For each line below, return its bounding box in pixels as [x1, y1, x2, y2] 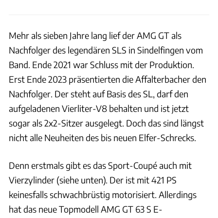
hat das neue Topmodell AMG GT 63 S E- [9, 203, 163, 215]
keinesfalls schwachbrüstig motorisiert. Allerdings [9, 189, 197, 200]
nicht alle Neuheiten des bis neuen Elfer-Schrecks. [9, 132, 196, 144]
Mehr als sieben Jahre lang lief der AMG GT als [9, 30, 182, 41]
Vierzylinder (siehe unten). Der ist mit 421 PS [9, 174, 177, 186]
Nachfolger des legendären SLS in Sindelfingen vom [9, 44, 203, 56]
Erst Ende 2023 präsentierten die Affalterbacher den [9, 73, 206, 85]
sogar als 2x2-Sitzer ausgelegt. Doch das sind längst [9, 117, 204, 129]
